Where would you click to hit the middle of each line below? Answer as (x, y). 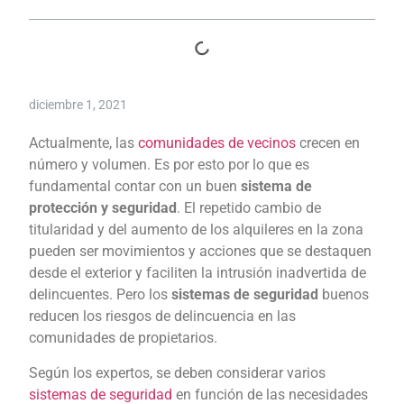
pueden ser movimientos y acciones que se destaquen (200, 252)
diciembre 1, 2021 (78, 105)
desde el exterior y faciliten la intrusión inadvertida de (197, 273)
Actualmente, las (83, 143)
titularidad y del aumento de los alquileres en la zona (196, 230)
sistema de (276, 187)
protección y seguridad (103, 208)
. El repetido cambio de (249, 208)
